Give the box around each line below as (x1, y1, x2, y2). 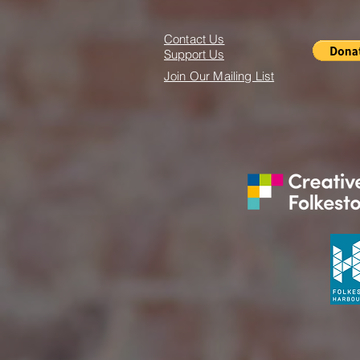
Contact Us (164, 31, 225, 47)
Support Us (164, 47, 224, 62)
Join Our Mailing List (164, 68, 275, 84)
